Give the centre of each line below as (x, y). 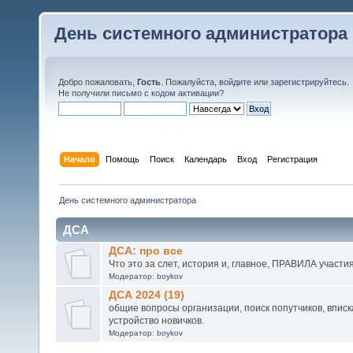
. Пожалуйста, (190, 82)
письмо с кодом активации (165, 93)
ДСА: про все (145, 251)
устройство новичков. (156, 320)
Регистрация (293, 159)
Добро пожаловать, (98, 82)
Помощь (123, 159)
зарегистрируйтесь (308, 82)
